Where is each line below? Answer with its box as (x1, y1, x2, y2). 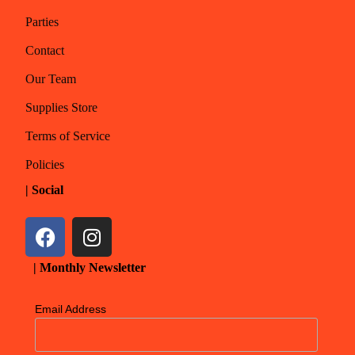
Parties (25, 15, 59, 29)
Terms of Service (25, 129, 111, 143)
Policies (25, 158, 65, 172)
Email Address (34, 303, 106, 316)
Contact (25, 44, 65, 58)
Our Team (25, 72, 77, 86)
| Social (25, 183, 64, 197)
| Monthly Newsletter (33, 261, 147, 275)
